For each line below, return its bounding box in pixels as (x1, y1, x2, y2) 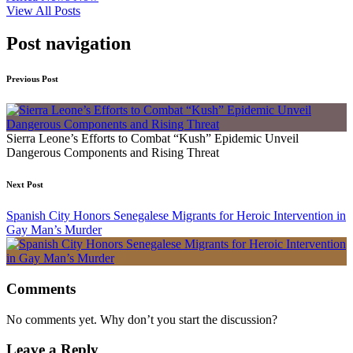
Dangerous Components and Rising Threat (6, 146, 219, 160)
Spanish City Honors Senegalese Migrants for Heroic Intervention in (6, 209, 346, 223)
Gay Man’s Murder (6, 223, 102, 237)
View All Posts (6, 3, 80, 17)
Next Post (6, 180, 43, 190)
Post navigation (6, 33, 131, 54)
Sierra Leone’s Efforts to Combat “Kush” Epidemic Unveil (6, 132, 299, 146)
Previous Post (6, 74, 58, 84)
